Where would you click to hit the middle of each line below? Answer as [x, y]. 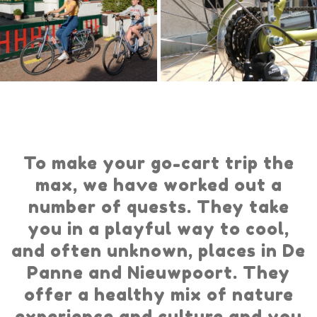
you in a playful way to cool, [158, 229]
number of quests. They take [158, 207]
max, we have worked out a [158, 185]
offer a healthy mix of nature [158, 294]
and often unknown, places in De [158, 250]
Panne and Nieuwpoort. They [158, 272]
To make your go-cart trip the [158, 163]
